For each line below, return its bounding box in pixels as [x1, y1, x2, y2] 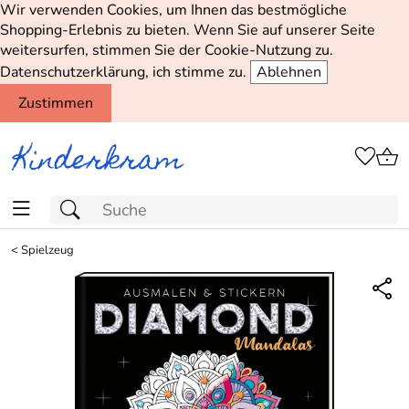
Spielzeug [21, 242, 74, 258]
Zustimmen [18, 93, 93, 113]
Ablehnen [257, 62, 321, 82]
